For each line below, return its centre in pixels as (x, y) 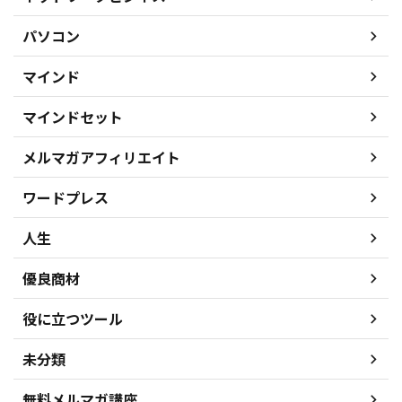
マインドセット (73, 117)
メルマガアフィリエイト (101, 157)
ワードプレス (66, 197)
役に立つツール (73, 319)
